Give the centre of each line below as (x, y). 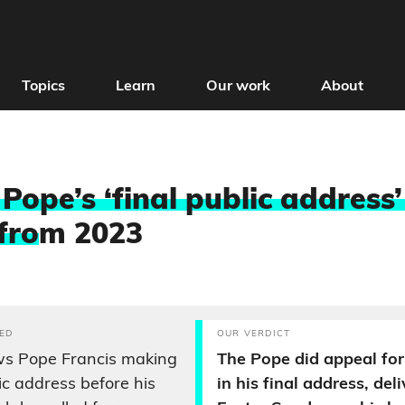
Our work (238, 87)
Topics (43, 87)
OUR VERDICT (254, 334)
